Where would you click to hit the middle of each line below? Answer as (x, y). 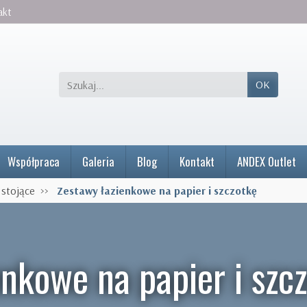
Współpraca (34, 161)
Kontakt (197, 161)
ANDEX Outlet (267, 161)
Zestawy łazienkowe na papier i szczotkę (157, 191)
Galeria (98, 161)
